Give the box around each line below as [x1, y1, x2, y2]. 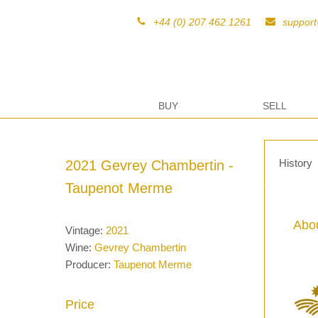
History [279, 157, 312, 169]
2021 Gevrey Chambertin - [65, 158, 234, 173]
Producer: [65, 258, 114, 270]
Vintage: [65, 224, 106, 236]
